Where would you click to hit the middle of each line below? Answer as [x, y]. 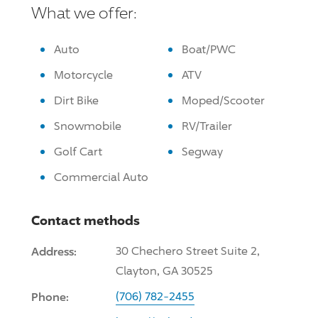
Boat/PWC [209, 49]
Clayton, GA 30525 [164, 270]
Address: [54, 251]
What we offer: [84, 12]
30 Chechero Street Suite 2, [188, 251]
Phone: [50, 296]
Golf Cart [78, 151]
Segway [202, 151]
